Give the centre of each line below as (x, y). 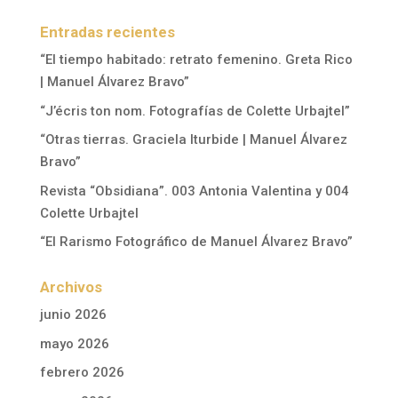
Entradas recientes (107, 32)
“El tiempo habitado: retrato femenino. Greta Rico (196, 60)
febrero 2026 (82, 372)
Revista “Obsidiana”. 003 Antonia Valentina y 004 (194, 191)
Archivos (71, 287)
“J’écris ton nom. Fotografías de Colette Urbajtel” (195, 111)
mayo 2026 (74, 343)
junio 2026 (73, 314)
